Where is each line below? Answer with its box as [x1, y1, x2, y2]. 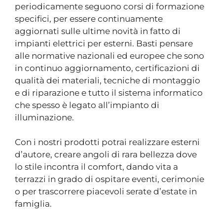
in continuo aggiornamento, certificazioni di [15, 63, 200, 73]
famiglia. [15, 199, 52, 209]
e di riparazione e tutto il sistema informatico [15, 87, 203, 98]
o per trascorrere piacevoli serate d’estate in [15, 186, 197, 196]
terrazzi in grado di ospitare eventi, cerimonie [15, 174, 204, 184]
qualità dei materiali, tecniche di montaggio [15, 75, 200, 85]
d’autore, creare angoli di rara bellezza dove [15, 149, 197, 159]
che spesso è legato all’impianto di [15, 100, 159, 110]
